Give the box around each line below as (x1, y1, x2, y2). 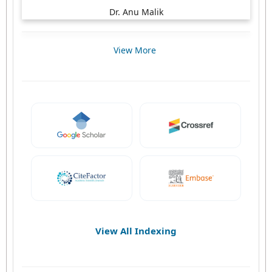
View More (114, 44, 158, 56)
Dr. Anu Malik (109, 6, 163, 18)
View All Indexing (95, 225, 177, 237)
